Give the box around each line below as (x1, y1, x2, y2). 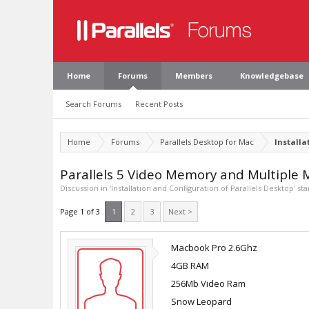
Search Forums (66, 99, 121, 109)
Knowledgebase (240, 70, 303, 81)
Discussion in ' (60, 183, 111, 193)
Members (175, 70, 212, 81)
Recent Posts (135, 99, 183, 109)
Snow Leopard (171, 295, 232, 308)
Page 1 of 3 (60, 206, 100, 217)
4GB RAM (171, 259, 209, 272)
